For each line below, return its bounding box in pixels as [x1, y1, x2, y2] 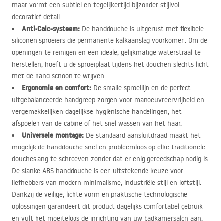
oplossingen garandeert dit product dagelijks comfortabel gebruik [12, 202, 203, 211]
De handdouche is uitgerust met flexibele [80, 24, 204, 33]
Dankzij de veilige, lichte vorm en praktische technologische [12, 190, 187, 199]
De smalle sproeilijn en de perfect [91, 83, 191, 92]
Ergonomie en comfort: [22, 83, 91, 93]
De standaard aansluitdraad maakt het [84, 131, 201, 140]
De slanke [12, 166, 42, 175]
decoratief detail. [12, 12, 61, 21]
